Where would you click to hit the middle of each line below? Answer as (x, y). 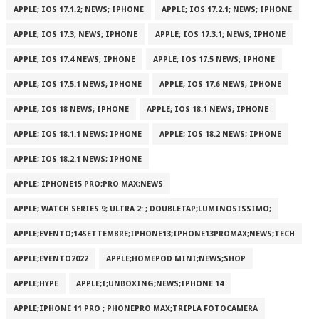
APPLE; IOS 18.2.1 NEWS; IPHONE (77, 159)
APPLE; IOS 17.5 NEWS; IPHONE (214, 59)
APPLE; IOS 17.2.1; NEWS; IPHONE (226, 10)
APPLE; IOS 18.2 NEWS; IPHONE (220, 134)
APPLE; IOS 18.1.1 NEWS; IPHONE (77, 134)
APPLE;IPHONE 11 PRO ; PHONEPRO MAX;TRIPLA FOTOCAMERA (135, 309)
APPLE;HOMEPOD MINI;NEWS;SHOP (176, 259)
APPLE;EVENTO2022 (51, 259)
